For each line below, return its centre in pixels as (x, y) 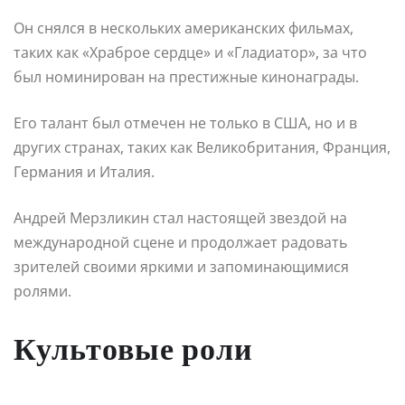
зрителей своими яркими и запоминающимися (181, 266)
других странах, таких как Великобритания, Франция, (202, 147)
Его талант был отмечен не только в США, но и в (185, 122)
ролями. (42, 291)
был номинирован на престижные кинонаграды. (186, 76)
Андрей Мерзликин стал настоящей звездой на (180, 217)
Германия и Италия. (84, 171)
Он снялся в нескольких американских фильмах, (184, 28)
